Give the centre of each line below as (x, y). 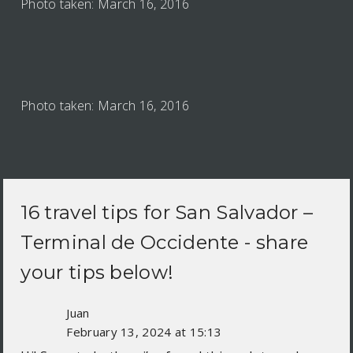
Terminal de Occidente (130, 243)
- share (274, 243)
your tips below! (97, 273)
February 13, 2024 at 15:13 (144, 332)
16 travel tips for (98, 213)
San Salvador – (244, 213)
